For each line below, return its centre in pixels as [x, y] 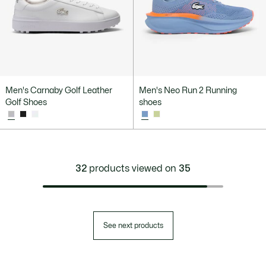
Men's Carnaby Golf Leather [59, 91]
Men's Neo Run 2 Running [188, 91]
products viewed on [133, 168]
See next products [133, 225]
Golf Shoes [26, 103]
